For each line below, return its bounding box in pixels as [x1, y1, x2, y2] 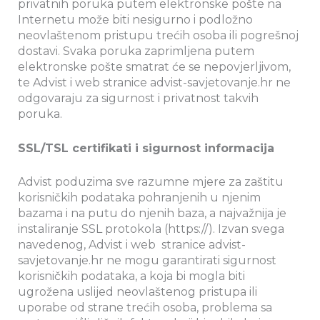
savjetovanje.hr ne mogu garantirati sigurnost [18, 254, 276, 268]
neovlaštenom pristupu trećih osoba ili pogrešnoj [18, 29, 299, 42]
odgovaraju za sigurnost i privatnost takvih [18, 91, 259, 105]
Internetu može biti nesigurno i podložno [18, 13, 253, 26]
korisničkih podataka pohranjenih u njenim [18, 191, 261, 205]
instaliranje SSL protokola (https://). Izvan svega [18, 222, 284, 236]
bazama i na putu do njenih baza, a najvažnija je [18, 206, 286, 221]
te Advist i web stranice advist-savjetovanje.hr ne [18, 76, 291, 89]
